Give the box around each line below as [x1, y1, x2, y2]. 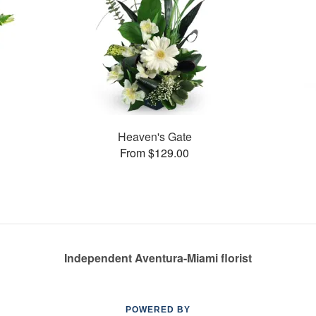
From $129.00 [120, 144, 190, 161]
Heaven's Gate [117, 128, 192, 145]
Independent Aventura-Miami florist [64, 250, 252, 266]
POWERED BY [126, 305, 190, 315]
